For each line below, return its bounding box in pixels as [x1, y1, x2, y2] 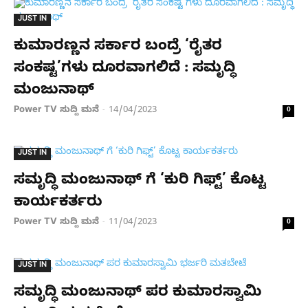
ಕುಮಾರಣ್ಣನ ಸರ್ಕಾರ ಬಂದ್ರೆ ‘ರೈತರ [14, 37, 222, 57]
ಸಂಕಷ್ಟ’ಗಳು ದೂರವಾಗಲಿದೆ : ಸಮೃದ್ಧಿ [14, 59, 236, 79]
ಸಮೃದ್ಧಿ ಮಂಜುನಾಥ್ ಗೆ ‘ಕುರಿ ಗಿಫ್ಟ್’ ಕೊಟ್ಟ [14, 171, 266, 191]
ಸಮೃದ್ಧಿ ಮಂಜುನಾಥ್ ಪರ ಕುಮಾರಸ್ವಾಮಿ [14, 283, 261, 303]
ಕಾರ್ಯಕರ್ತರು [14, 193, 102, 213]
